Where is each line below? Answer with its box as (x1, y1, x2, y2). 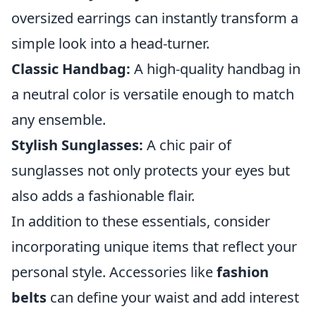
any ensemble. (11, 110, 106, 130)
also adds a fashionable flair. (11, 186, 195, 206)
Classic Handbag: (11, 59, 130, 79)
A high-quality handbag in (130, 59, 300, 79)
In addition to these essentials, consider (11, 212, 270, 231)
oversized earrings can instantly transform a (11, 8, 298, 28)
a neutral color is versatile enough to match (11, 85, 294, 104)
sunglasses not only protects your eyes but (11, 161, 290, 181)
